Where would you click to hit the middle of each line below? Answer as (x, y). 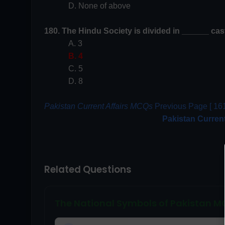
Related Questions (88, 169)
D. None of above (99, 6)
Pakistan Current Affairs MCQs (98, 106)
